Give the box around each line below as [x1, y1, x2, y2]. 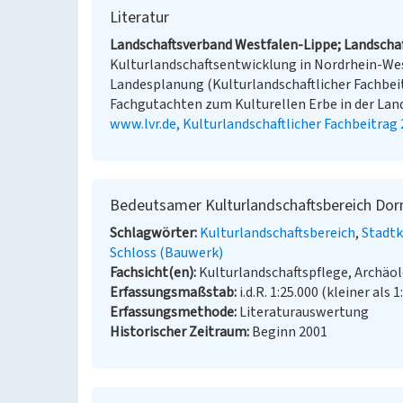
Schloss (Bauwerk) [110, 243, 223, 263]
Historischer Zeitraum [110, 322, 246, 342]
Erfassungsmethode [110, 302, 234, 322]
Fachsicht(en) [110, 263, 193, 282]
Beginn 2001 [252, 322, 327, 342]
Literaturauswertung [239, 302, 369, 322]
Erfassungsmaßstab [110, 282, 234, 302]
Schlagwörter [110, 223, 194, 243]
